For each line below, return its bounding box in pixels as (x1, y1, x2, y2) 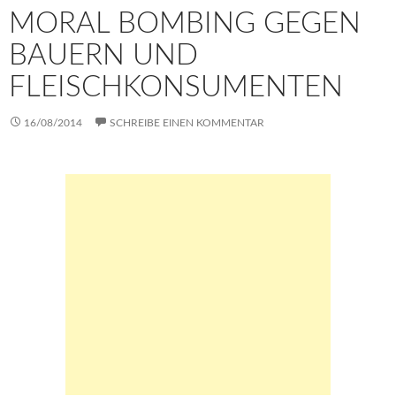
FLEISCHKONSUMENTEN (9, 72, 343, 102)
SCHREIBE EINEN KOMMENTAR (110, 118, 264, 128)
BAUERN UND (9, 41, 198, 70)
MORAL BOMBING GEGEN (9, 9, 361, 38)
